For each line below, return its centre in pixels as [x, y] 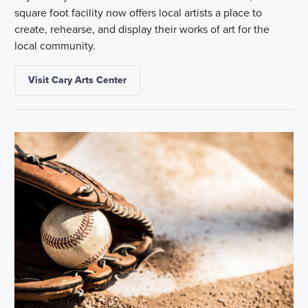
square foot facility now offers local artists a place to [139, 13]
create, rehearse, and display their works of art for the [142, 30]
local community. [55, 46]
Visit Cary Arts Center [78, 80]
